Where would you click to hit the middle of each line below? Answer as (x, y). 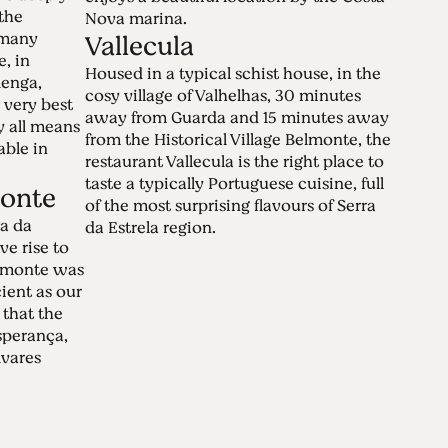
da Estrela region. (151, 227)
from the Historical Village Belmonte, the (238, 139)
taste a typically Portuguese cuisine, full (235, 183)
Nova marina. (136, 18)
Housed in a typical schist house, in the (233, 73)
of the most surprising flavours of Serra (231, 205)
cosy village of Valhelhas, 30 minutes (223, 95)
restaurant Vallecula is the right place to (235, 161)
